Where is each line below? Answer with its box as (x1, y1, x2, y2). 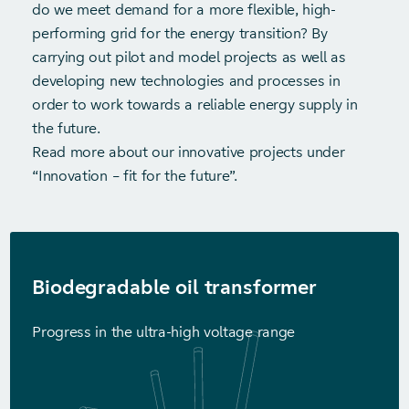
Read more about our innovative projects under (32, 143, 345, 161)
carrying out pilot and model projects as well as (32, 48, 346, 66)
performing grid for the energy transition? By (32, 25, 328, 42)
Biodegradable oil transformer (32, 275, 318, 299)
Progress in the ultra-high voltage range (32, 323, 296, 341)
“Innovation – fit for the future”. (32, 167, 237, 184)
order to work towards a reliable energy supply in (32, 96, 358, 113)
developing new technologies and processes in (32, 72, 341, 89)
